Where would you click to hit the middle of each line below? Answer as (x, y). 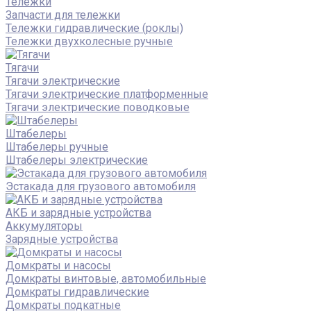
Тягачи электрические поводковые (98, 107)
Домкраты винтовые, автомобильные (106, 278)
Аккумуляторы (44, 226)
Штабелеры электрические (77, 160)
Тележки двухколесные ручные (89, 41)
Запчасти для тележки (63, 15)
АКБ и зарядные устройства (78, 212)
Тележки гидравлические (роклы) (94, 28)
